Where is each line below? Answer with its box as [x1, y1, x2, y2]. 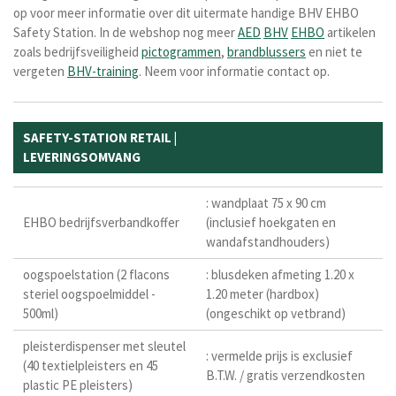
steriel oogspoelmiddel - [23, 286, 156, 303]
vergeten [13, 63, 67, 80]
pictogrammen [141, 43, 221, 61]
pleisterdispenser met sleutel [23, 338, 187, 355]
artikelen [324, 24, 376, 42]
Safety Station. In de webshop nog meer [13, 24, 238, 42]
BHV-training [67, 63, 139, 80]
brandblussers [227, 43, 306, 61]
